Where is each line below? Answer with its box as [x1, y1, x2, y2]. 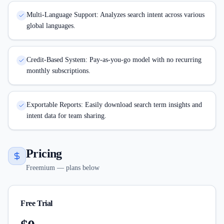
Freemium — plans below [26, 164, 99, 171]
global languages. [26, 22, 75, 29]
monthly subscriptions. [26, 67, 90, 74]
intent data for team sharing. [26, 112, 106, 119]
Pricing [26, 147, 62, 160]
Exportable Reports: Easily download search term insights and [26, 101, 202, 108]
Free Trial [20, 199, 52, 207]
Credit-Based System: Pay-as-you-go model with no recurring [26, 56, 201, 63]
